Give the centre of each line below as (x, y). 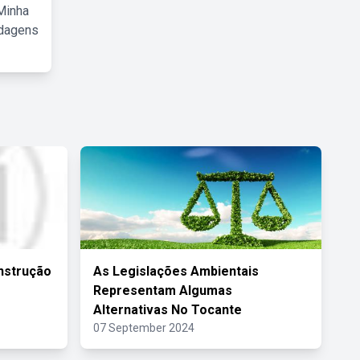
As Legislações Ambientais (176, 271)
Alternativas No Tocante (168, 310)
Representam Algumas (163, 290)
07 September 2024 (144, 328)
